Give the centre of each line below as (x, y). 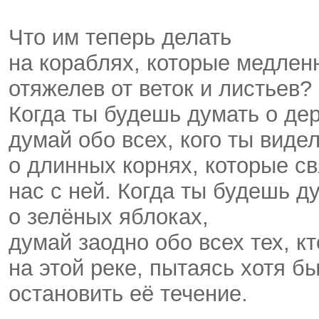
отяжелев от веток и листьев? (160, 89)
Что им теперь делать (120, 38)
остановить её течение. (128, 294)
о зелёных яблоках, (109, 217)
